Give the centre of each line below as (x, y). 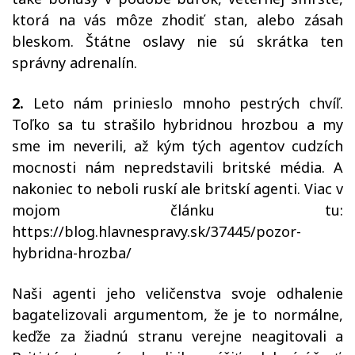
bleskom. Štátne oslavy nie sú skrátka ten (177, 41)
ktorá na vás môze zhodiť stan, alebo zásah (177, 20)
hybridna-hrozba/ (72, 253)
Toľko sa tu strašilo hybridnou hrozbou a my (177, 124)
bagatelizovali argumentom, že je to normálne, (177, 315)
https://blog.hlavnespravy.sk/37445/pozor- (157, 231)
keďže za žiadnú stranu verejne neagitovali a (177, 336)
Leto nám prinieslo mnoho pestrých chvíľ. (183, 103)
